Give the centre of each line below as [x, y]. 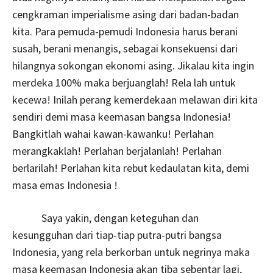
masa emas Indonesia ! [65, 185]
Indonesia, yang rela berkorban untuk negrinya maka [131, 252]
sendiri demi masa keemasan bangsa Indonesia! [122, 116]
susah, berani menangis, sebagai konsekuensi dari [125, 48]
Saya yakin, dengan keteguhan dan [105, 218]
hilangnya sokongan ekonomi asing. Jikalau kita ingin [133, 65]
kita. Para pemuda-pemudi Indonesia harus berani [125, 31]
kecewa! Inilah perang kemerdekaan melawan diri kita [135, 99]
